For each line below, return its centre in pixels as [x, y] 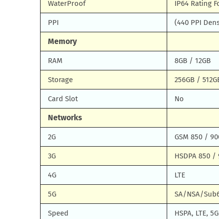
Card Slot [63, 99]
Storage [60, 80]
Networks [65, 118]
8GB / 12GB [193, 61]
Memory [62, 41]
